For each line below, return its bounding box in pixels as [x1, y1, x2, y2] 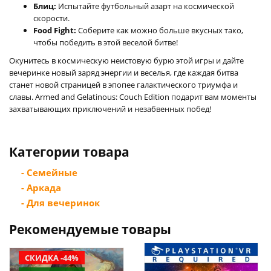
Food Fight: [33, 24, 76, 36]
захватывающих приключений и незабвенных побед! [9, 103, 211, 114]
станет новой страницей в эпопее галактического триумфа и [9, 79, 238, 90]
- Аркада [21, 181, 61, 194]
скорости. [33, 12, 70, 24]
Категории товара [9, 143, 129, 160]
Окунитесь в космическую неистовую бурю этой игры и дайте [9, 54, 244, 66]
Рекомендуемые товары [9, 220, 171, 238]
